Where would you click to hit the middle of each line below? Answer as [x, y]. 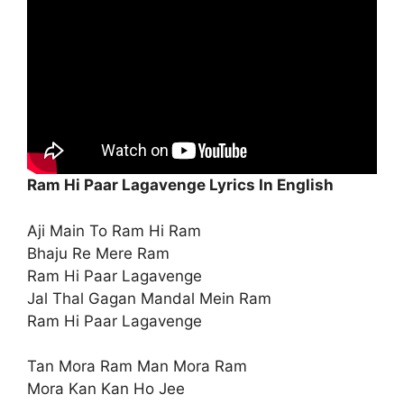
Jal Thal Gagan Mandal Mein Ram [149, 298]
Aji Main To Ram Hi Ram [114, 230]
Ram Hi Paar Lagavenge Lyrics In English [180, 185]
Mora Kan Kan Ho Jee [106, 389]
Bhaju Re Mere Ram [98, 253]
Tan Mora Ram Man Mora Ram [137, 367]
